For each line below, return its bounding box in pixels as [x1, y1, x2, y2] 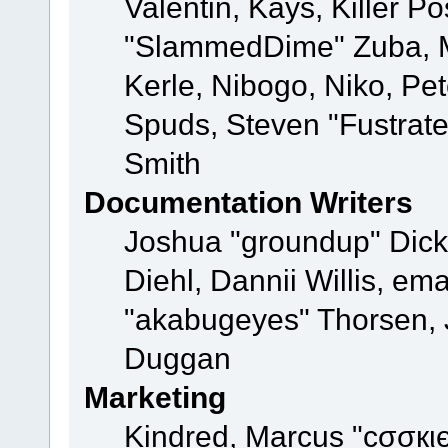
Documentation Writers [83, 185, 413, 220]
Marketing [83, 380, 226, 415]
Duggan [123, 341, 231, 376]
